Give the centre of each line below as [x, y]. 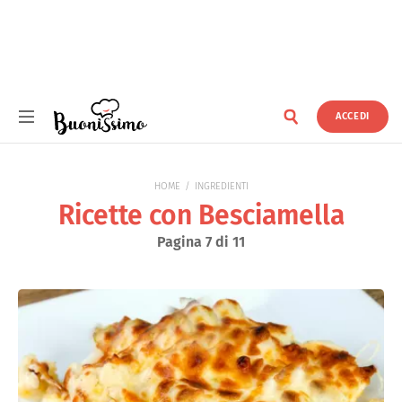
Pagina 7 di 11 [201, 242]
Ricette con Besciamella [201, 215]
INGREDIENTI [221, 186]
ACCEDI [353, 117]
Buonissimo [78, 139]
